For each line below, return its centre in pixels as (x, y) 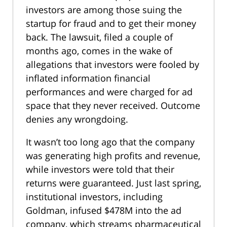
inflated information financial (88, 78)
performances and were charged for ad (109, 91)
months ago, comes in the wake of (99, 50)
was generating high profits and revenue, (113, 155)
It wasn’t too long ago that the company (110, 142)
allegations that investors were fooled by (112, 64)
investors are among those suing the (104, 9)
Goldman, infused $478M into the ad (104, 210)
